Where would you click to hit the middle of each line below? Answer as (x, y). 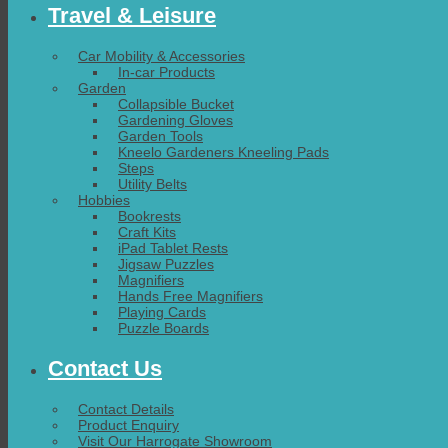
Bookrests (149, 215)
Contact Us (105, 368)
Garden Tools (160, 135)
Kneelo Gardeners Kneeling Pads (223, 151)
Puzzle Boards (163, 327)
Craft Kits (147, 231)
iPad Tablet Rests (173, 247)
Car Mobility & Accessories (161, 55)
